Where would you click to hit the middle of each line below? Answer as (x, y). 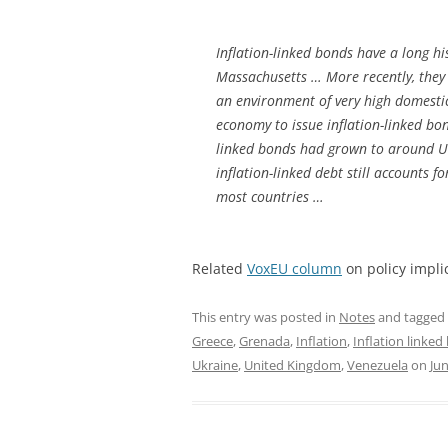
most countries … (270, 196)
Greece (212, 340)
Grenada (264, 340)
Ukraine (215, 364)
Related (219, 268)
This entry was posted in (265, 316)
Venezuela (377, 364)
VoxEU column (294, 268)
